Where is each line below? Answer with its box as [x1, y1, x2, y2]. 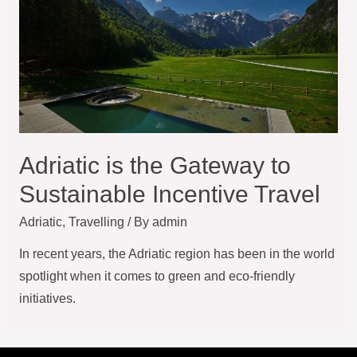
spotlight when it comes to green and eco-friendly [18, 269, 295, 284]
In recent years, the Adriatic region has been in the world [18, 247, 335, 261]
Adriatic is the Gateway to [18, 151, 291, 178]
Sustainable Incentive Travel [18, 180, 320, 207]
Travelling [68, 214, 124, 229]
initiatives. [18, 292, 76, 306]
